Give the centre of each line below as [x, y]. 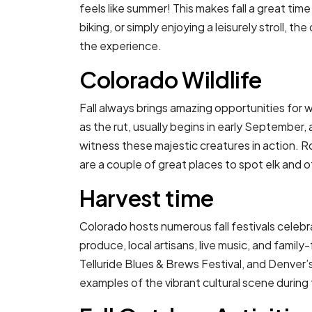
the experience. [120, 46]
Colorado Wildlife [171, 80]
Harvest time [147, 198]
